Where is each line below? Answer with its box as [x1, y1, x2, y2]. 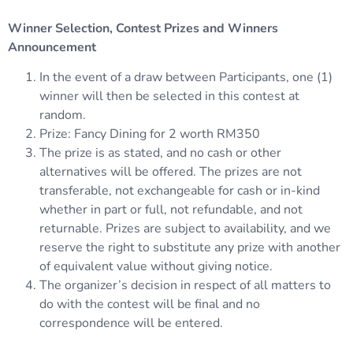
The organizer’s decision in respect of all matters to [39, 276, 331, 294]
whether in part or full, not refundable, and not [39, 200, 303, 218]
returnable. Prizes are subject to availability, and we [39, 219, 331, 237]
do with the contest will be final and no [39, 295, 260, 313]
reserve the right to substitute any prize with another [39, 238, 340, 256]
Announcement [8, 38, 96, 56]
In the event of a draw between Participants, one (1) [39, 68, 333, 86]
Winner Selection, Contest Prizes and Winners [8, 19, 278, 37]
